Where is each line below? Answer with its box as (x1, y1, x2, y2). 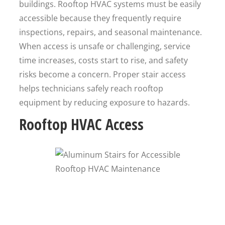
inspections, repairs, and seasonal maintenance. (19, 27, 202, 38)
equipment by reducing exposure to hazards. (19, 97, 190, 108)
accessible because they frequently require (19, 13, 181, 24)
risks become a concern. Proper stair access (19, 69, 186, 80)
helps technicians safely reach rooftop (19, 83, 163, 94)
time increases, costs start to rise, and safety (19, 55, 188, 66)
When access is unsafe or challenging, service (19, 41, 190, 52)
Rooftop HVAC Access (19, 114, 144, 135)
